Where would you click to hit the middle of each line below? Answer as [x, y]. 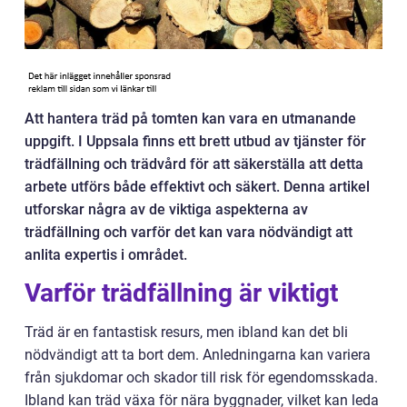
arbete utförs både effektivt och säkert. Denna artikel [197, 187]
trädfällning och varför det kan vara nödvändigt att [189, 232]
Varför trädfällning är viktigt [181, 293]
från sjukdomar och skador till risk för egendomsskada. [201, 377]
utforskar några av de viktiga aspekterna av [166, 209]
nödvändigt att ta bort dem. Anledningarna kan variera [198, 355]
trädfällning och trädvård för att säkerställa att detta [194, 164]
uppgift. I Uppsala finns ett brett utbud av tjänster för [195, 141]
